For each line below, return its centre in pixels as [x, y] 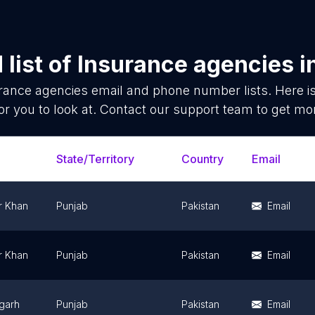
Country [202, 159]
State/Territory [95, 159]
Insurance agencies [186, 64]
